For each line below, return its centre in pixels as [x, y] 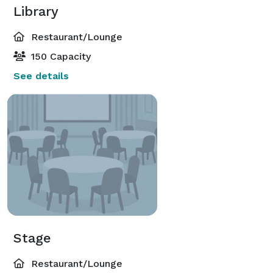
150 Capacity [59, 56]
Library [36, 11]
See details [41, 76]
